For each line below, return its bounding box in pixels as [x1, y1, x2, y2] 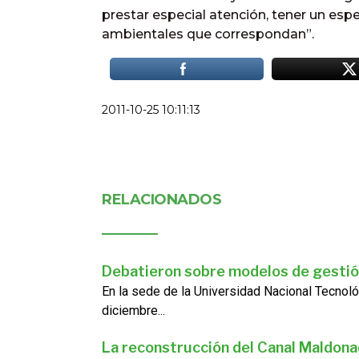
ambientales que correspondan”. [102, 26, 314, 42]
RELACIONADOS [102, 190, 221, 208]
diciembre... [102, 302, 165, 318]
